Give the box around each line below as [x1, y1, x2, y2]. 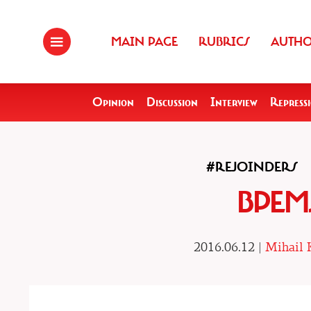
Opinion [92, 94, 134, 110]
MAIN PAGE [111, 34, 178, 49]
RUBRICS [199, 34, 250, 49]
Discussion [146, 94, 198, 110]
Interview [210, 94, 258, 110]
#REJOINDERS [206, 158, 298, 176]
